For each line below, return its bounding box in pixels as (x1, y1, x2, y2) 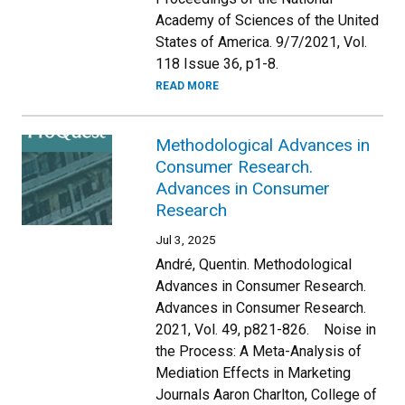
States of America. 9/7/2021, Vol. (155, 33, 367, 51)
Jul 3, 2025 (155, 231, 216, 247)
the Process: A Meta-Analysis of (155, 342, 362, 360)
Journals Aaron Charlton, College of (155, 385, 377, 403)
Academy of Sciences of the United (155, 11, 379, 29)
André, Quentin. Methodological (155, 255, 352, 273)
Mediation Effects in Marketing (155, 363, 351, 381)
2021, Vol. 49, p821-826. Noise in (155, 320, 376, 338)
